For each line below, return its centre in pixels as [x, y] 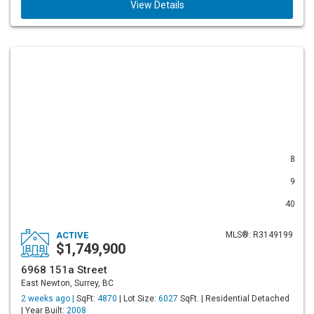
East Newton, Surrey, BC [67, 283]
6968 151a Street [64, 270]
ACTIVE [72, 235]
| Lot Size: [138, 299]
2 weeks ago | [49, 299]
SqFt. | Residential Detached [234, 299]
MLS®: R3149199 [259, 235]
